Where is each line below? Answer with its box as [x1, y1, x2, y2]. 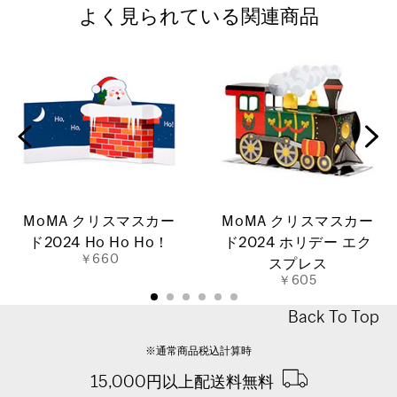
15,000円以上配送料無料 [90, 371, 274, 391]
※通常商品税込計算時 [145, 343, 252, 356]
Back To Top [288, 307, 379, 326]
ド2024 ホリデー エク [223, 235, 372, 250]
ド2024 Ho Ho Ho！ [29, 235, 169, 250]
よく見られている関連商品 [78, 4, 319, 27]
